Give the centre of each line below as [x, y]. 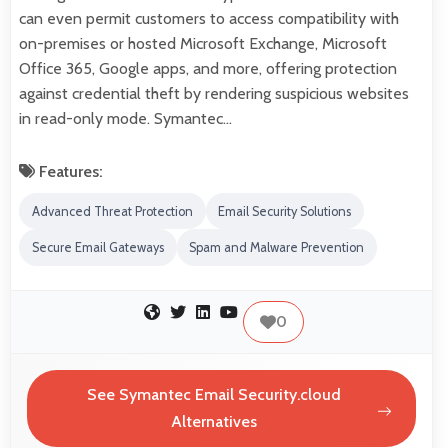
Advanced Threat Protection [112, 211]
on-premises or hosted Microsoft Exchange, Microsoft [203, 43]
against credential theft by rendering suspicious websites [214, 93]
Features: [69, 171]
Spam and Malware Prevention [277, 248]
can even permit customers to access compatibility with [209, 18]
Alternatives [213, 422]
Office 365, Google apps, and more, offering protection [208, 68]
